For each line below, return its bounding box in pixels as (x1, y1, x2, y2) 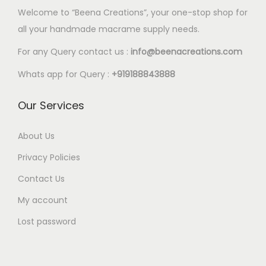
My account (18, 194, 68, 207)
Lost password (18, 216, 76, 228)
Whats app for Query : (18, 68, 112, 81)
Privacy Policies (18, 151, 80, 164)
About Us (18, 130, 55, 142)
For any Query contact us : (18, 46, 128, 58)
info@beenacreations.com (128, 46, 242, 58)
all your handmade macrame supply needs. (18, 23, 199, 36)
